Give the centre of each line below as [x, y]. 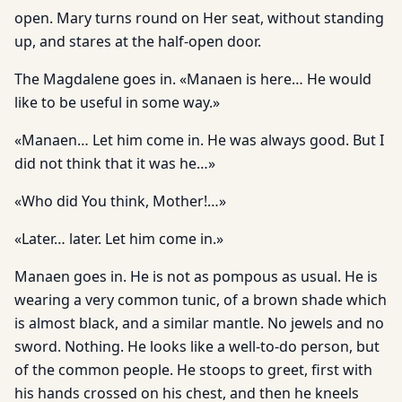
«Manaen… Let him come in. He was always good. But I [199, 140]
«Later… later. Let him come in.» [119, 239]
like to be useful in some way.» [117, 102]
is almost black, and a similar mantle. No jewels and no [199, 323]
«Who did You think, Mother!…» [120, 201]
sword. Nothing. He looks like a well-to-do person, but [197, 346]
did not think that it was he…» [115, 163]
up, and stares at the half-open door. [138, 41]
